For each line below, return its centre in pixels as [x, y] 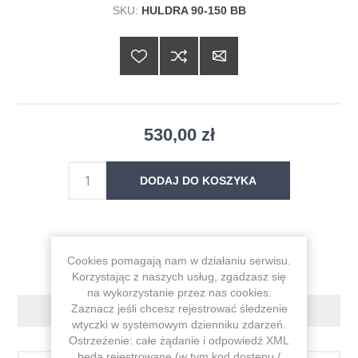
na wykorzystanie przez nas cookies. [179, 292]
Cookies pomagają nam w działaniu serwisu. [179, 261]
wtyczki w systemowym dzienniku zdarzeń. [179, 324]
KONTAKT [179, 310]
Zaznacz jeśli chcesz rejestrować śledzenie [179, 308]
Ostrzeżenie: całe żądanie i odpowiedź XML [179, 340]
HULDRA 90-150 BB [193, 10]
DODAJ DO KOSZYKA [198, 180]
